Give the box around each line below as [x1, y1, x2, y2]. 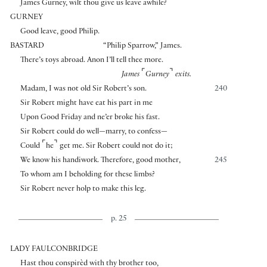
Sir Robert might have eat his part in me [20, 99, 153, 108]
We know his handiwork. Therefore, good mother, [20, 156, 181, 165]
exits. [173, 70, 191, 79]
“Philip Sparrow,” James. [103, 42, 182, 51]
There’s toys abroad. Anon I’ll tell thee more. [20, 56, 163, 65]
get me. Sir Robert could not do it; [57, 142, 173, 151]
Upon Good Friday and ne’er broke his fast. [20, 113, 160, 122]
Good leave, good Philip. [20, 27, 100, 36]
